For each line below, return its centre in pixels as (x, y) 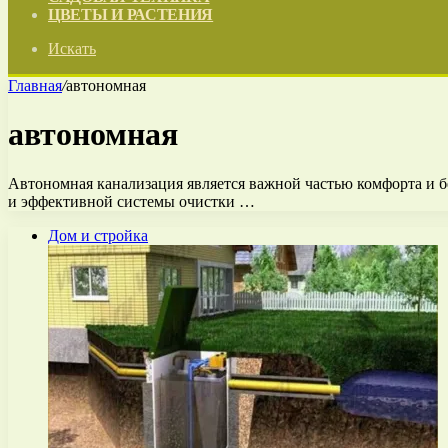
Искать (72, 48)
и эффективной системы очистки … (131, 201)
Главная (35, 85)
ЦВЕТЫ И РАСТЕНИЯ (131, 14)
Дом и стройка (98, 235)
